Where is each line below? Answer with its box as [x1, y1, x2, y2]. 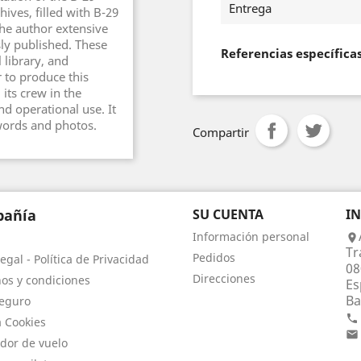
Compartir [193, 124, 249, 140]
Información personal [193, 229, 309, 244]
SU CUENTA [193, 205, 263, 223]
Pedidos [193, 250, 235, 265]
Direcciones [193, 271, 255, 286]
